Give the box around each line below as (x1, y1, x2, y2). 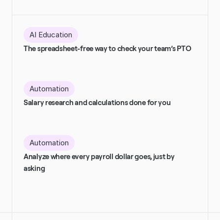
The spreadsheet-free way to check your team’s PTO (24, 44, 192, 53)
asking (24, 164, 45, 173)
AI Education (29, 29, 72, 39)
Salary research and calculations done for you (24, 98, 171, 107)
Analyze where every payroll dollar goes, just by (24, 152, 175, 161)
